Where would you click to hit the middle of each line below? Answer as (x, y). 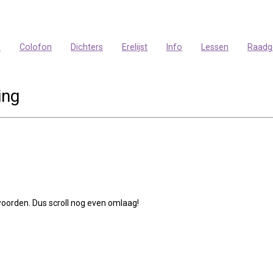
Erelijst (135, 47)
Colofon (36, 47)
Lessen (215, 47)
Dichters (87, 47)
